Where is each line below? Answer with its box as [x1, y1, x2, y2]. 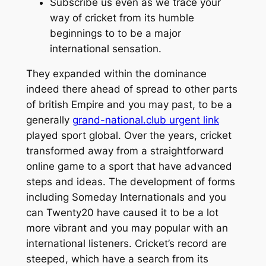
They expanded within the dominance [26, 68, 207, 80]
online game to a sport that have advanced [26, 160, 232, 173]
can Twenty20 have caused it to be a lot [26, 207, 218, 219]
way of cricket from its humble [49, 11, 194, 24]
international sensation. [49, 42, 161, 55]
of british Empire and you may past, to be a [26, 99, 232, 111]
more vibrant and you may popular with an [26, 222, 228, 235]
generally [26, 114, 72, 126]
